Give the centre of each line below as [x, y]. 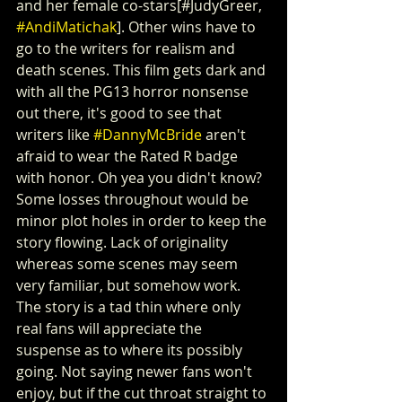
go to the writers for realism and [127, 48]
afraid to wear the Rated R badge [129, 156]
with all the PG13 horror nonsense [134, 92]
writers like [55, 135]
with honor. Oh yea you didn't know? [141, 178]
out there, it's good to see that [121, 113]
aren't [226, 135]
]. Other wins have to [188, 27]
